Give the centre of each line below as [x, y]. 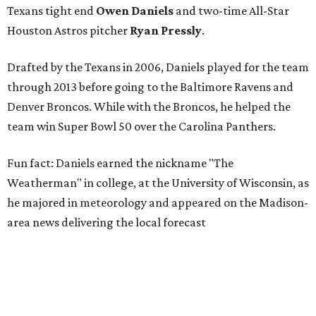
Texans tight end [51, 11]
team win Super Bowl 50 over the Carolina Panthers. [141, 127]
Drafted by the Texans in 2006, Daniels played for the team [158, 67]
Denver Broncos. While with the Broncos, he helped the [149, 107]
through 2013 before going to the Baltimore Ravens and [150, 87]
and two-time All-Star [231, 11]
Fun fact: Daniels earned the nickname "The [120, 163]
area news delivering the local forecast [107, 223]
